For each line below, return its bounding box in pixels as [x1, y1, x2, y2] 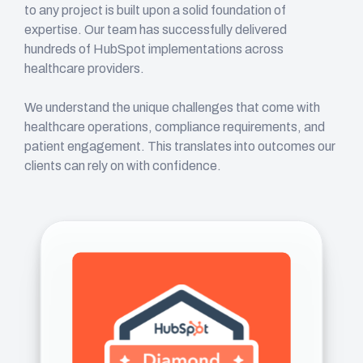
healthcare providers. [24, 61, 144, 75]
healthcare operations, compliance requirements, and [24, 119, 325, 134]
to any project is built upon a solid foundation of [24, 2, 286, 17]
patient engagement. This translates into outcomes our [24, 139, 335, 153]
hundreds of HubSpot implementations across [24, 41, 284, 56]
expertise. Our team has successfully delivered [24, 22, 287, 36]
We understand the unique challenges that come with [24, 100, 320, 114]
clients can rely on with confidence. [24, 158, 221, 173]
